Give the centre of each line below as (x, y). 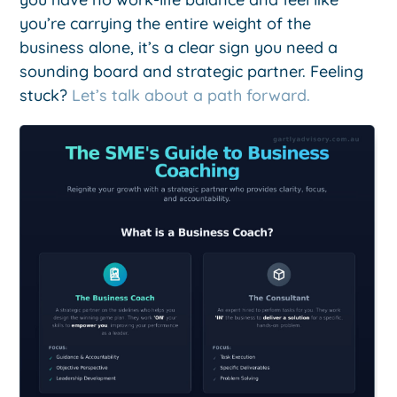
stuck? (46, 95)
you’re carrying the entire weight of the (166, 23)
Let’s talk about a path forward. (191, 95)
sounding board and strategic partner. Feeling (192, 71)
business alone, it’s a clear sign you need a (179, 47)
